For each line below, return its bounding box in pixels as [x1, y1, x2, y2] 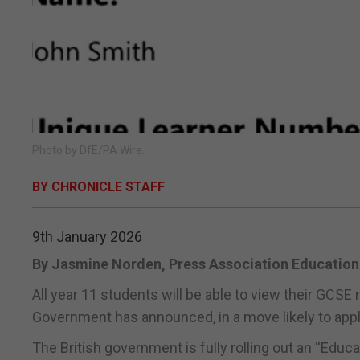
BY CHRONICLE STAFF [32, 179, 165, 195]
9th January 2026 [32, 228, 142, 246]
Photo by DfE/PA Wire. [32, 144, 145, 157]
